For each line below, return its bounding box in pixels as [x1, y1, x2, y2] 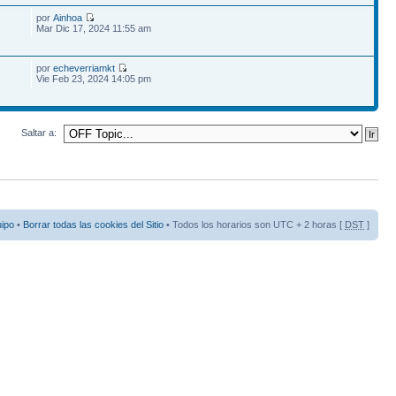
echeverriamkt [53, 63, 116, 73]
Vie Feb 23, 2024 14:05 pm [36, 73, 152, 84]
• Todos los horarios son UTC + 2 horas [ [164, 219, 345, 230]
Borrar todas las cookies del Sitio [23, 219, 164, 230]
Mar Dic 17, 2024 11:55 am [36, 23, 152, 34]
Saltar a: [21, 127, 57, 139]
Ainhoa [53, 12, 83, 23]
